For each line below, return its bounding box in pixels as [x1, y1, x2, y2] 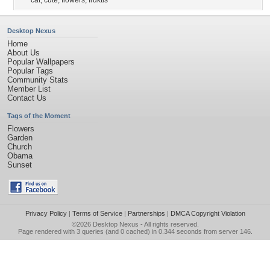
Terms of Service [72, 210, 122, 217]
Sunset [7, 160, 32, 169]
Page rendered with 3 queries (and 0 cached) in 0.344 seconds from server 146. [17, 228, 253, 235]
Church [7, 142, 32, 151]
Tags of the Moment [7, 112, 71, 119]
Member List [7, 84, 51, 93]
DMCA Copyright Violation [170, 210, 245, 217]
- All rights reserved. [138, 221, 199, 228]
